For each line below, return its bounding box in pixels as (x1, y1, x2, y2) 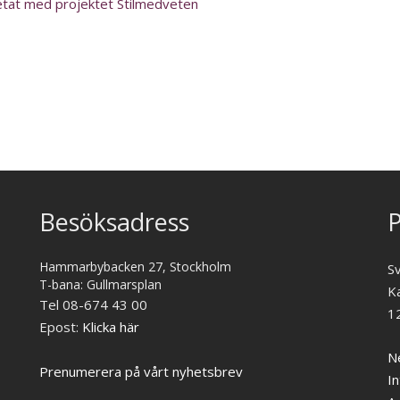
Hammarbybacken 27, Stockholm (39, 257, 231, 275)
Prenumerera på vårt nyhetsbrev (39, 362, 243, 380)
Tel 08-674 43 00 (39, 295, 147, 313)
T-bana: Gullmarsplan (39, 275, 162, 293)
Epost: (39, 317, 82, 336)
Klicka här (82, 317, 139, 336)
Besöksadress (39, 204, 189, 238)
